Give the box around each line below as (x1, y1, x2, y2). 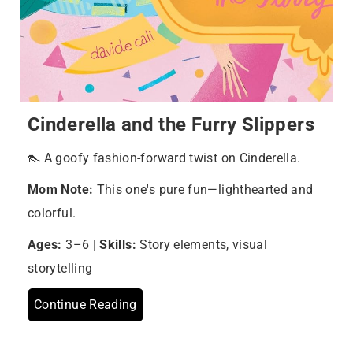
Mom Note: (28, 182, 94, 198)
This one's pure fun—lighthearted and (93, 182, 314, 198)
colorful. (28, 206, 76, 221)
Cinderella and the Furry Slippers (28, 113, 314, 136)
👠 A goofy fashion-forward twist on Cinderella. (28, 150, 301, 166)
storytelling (28, 261, 93, 277)
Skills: (99, 237, 136, 253)
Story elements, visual (136, 237, 268, 253)
